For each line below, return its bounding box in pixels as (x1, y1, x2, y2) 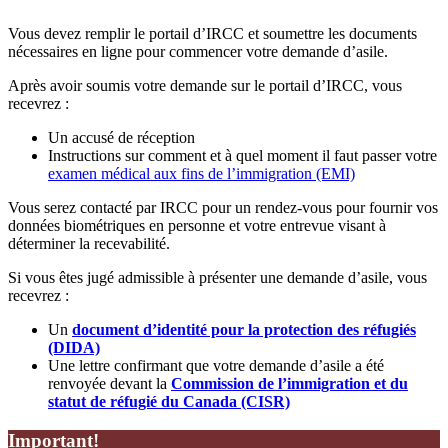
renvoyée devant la (48, 374, 171, 392)
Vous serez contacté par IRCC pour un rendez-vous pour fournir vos (8, 198, 438, 216)
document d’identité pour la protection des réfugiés (72, 320, 416, 338)
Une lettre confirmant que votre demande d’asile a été (48, 356, 384, 374)
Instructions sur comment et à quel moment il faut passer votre (48, 146, 437, 164)
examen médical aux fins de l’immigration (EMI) (48, 164, 355, 182)
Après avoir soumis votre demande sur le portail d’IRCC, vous (8, 76, 402, 94)
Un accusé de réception (48, 128, 195, 146)
